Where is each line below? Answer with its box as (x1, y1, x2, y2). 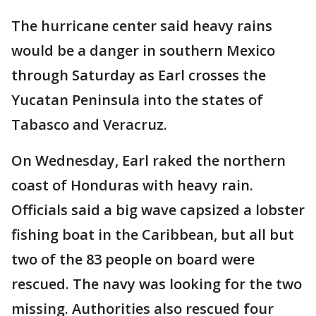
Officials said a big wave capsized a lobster (11, 200, 305, 220)
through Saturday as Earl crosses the (11, 66, 266, 85)
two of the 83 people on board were (11, 250, 255, 269)
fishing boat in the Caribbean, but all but (11, 225, 294, 245)
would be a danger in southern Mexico (11, 41, 275, 61)
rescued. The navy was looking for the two (11, 274, 302, 294)
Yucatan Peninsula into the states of (11, 90, 263, 110)
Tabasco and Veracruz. (11, 115, 167, 135)
